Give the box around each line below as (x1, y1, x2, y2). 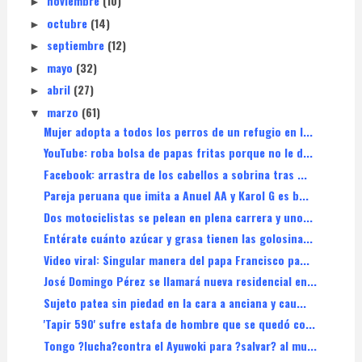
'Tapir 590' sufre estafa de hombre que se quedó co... (43, 315, 315, 333)
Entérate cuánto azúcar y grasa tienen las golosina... (43, 229, 313, 247)
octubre (46, 14, 90, 32)
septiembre (46, 36, 107, 54)
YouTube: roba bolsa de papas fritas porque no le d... (43, 144, 313, 162)
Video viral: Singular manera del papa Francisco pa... (43, 250, 309, 268)
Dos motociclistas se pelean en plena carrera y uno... (43, 208, 313, 225)
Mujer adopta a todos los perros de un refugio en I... (43, 122, 313, 140)
